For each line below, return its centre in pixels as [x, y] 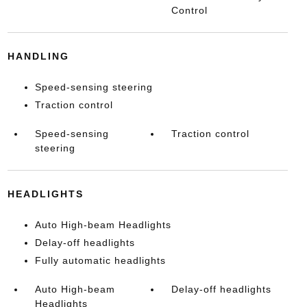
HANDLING [38, 56]
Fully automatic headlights [100, 260]
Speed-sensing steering [94, 87]
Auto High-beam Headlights [103, 225]
